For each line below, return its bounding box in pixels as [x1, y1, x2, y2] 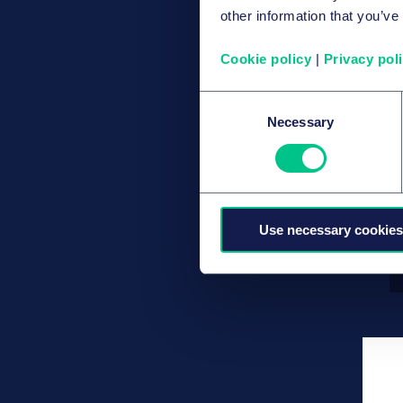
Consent [199, 93, 249, 109]
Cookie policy [219, 51, 311, 67]
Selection [199, 114, 254, 130]
